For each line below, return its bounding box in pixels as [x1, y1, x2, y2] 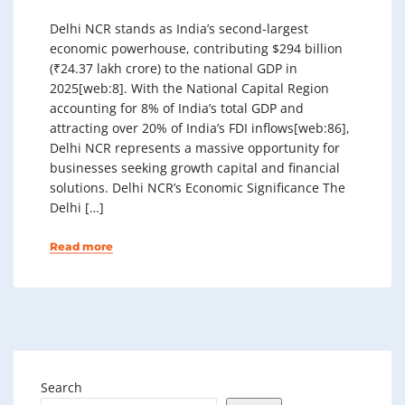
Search [41, 378, 82, 396]
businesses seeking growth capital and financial [50, 158, 340, 176]
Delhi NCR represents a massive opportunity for [50, 138, 340, 156]
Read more [50, 239, 113, 253]
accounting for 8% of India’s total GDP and [50, 99, 304, 117]
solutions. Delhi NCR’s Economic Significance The [50, 178, 345, 196]
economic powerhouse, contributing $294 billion [50, 39, 343, 57]
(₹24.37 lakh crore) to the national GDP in [50, 59, 297, 77]
